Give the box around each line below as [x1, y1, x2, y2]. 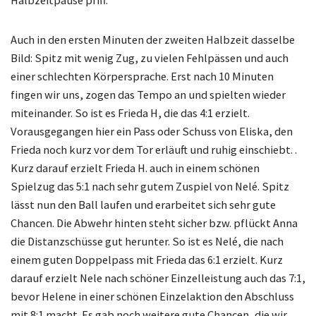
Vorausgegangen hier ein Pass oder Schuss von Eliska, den [11, 124, 293, 139]
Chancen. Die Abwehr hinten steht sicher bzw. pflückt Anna [11, 216, 298, 231]
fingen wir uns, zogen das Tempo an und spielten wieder [11, 87, 286, 102]
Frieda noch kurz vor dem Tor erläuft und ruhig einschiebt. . [11, 142, 297, 157]
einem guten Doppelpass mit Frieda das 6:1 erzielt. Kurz [11, 253, 283, 267]
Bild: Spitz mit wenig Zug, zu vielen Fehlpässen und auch [11, 51, 288, 66]
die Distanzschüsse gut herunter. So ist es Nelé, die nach [11, 234, 284, 249]
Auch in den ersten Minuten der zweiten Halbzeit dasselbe [11, 32, 295, 47]
